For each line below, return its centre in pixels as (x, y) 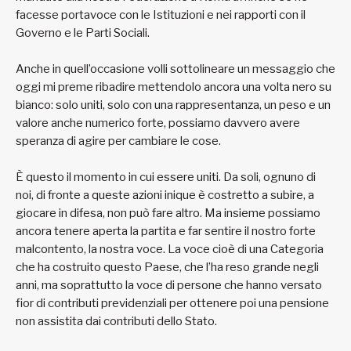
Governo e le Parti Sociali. (84, 33)
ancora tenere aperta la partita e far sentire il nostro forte (166, 232)
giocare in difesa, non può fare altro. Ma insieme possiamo (168, 213)
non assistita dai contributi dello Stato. (116, 322)
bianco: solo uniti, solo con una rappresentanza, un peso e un (173, 105)
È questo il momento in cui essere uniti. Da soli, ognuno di (166, 177)
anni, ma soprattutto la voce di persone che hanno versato (169, 286)
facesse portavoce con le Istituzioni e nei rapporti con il (161, 15)
